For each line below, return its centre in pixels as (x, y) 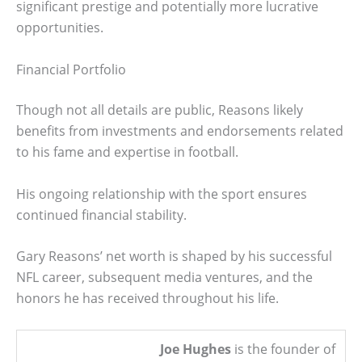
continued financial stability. (101, 215)
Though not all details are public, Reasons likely (160, 110)
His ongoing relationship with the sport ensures (162, 194)
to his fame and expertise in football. (127, 152)
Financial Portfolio (71, 69)
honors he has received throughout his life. (147, 299)
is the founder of (283, 349)
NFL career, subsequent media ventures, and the (164, 278)
